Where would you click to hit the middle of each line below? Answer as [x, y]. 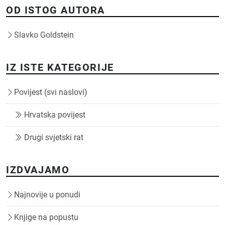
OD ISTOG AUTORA [55, 10]
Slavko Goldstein [44, 35]
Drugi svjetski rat [54, 137]
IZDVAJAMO [38, 170]
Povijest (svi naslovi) [51, 92]
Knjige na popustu [46, 217]
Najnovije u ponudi [47, 195]
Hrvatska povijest [55, 115]
